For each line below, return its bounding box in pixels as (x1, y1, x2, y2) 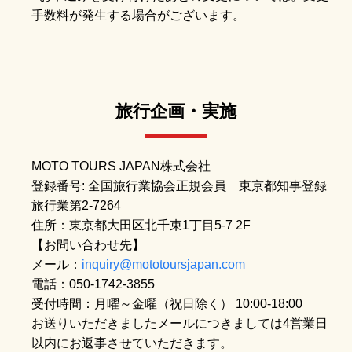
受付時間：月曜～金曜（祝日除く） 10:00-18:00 (31, 296, 302, 310)
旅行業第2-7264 (31, 198, 121, 212)
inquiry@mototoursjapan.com (82, 257, 245, 271)
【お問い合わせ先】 (31, 237, 145, 251)
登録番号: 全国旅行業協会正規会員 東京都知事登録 (31, 178, 327, 192)
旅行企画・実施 (115, 101, 236, 121)
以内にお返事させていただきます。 (31, 335, 233, 350)
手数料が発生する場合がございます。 (31, 8, 245, 22)
